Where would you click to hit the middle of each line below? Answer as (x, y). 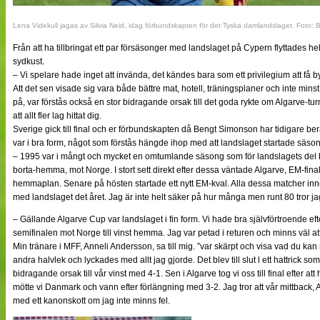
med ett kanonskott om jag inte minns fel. (91, 300)
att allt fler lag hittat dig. (57, 115)
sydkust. (29, 61)
